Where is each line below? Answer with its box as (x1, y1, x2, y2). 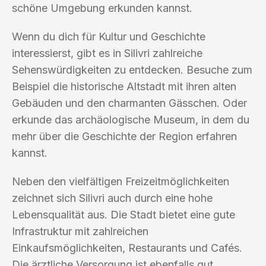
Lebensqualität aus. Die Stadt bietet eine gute (12, 208, 235, 221)
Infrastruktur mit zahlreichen (12, 224, 148, 237)
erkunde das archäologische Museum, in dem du (12, 113, 249, 126)
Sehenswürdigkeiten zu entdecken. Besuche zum (12, 63, 252, 76)
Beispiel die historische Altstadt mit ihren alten (12, 80, 236, 93)
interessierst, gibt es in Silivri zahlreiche (12, 46, 202, 59)
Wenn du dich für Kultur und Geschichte (12, 30, 205, 43)
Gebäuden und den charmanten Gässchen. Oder (12, 96, 247, 109)
